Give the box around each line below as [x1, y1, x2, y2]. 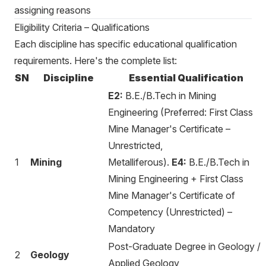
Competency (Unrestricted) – [108, 206, 232, 218]
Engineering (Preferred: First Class [108, 106, 253, 118]
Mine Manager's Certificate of [108, 189, 235, 201]
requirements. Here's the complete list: [14, 55, 177, 66]
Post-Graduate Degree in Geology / [108, 240, 261, 252]
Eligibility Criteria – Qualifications [14, 21, 150, 33]
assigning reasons [14, 4, 91, 16]
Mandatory [108, 223, 155, 235]
